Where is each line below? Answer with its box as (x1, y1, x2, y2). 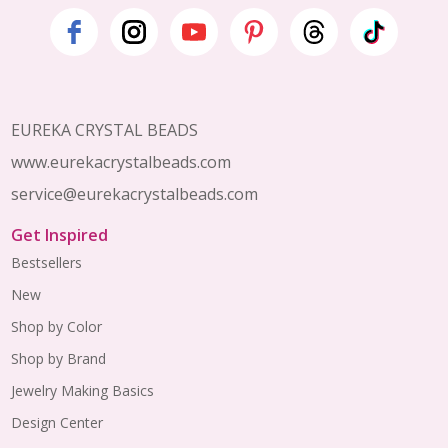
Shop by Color (10, 317, 102, 337)
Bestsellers (10, 253, 82, 273)
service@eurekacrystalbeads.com (10, 183, 258, 206)
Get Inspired (10, 224, 108, 247)
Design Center (10, 413, 103, 433)
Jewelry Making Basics (10, 381, 154, 401)
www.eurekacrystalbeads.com (10, 151, 231, 174)
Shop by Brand (10, 349, 106, 369)
